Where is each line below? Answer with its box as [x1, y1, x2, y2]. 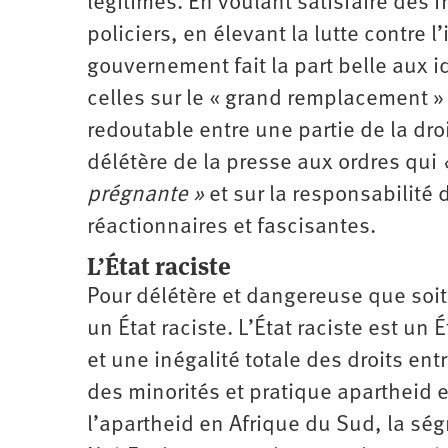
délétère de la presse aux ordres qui [87, 152, 437, 175]
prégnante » [87, 184, 204, 207]
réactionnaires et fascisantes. [87, 216, 381, 239]
